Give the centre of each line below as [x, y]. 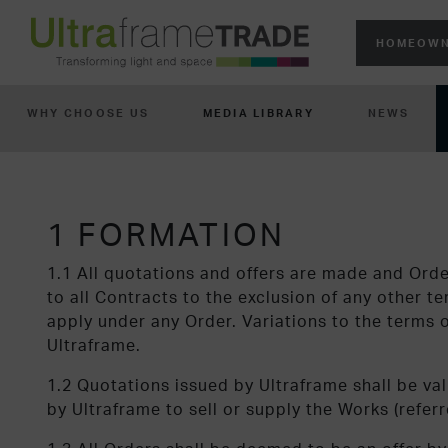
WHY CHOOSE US [87, 113]
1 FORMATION [166, 234]
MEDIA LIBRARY [258, 113]
